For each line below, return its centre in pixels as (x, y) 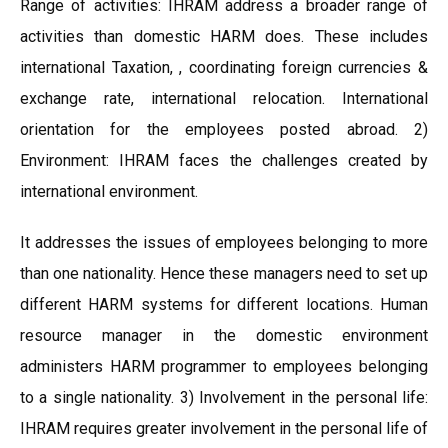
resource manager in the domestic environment (224, 335)
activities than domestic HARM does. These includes (224, 36)
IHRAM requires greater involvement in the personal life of (224, 428)
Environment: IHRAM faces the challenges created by (224, 160)
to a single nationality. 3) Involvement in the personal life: (224, 397)
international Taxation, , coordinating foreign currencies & (224, 67)
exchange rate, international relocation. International (224, 98)
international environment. (109, 191)
